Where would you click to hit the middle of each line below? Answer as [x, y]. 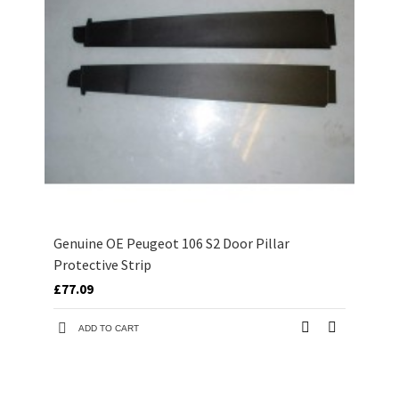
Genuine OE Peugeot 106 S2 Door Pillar [171, 244]
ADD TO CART [109, 329]
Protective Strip [102, 265]
